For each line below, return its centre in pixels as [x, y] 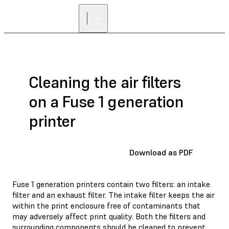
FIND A [164, 15]
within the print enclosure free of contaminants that [106, 205]
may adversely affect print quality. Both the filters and [109, 216]
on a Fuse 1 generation [106, 102]
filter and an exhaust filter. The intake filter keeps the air [113, 194]
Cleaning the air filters [105, 83]
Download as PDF [161, 152]
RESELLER [164, 22]
